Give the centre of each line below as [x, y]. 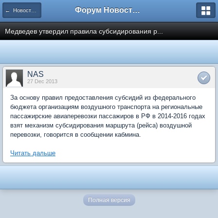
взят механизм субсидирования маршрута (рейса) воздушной [101, 125]
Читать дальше [33, 153]
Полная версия [109, 200]
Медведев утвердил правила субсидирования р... [84, 31]
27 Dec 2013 [42, 81]
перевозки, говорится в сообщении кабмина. [76, 135]
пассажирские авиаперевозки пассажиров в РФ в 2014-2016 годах [108, 116]
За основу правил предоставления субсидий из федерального [103, 98]
